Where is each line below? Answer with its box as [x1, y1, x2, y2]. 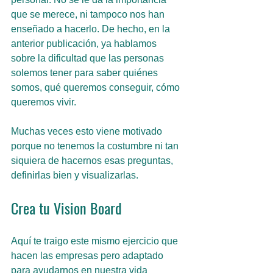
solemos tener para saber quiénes [11, 68, 160, 78]
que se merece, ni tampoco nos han [11, 9, 167, 19]
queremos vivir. [11, 97, 76, 107]
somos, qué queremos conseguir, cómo [11, 82, 182, 93]
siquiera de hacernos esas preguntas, [11, 155, 175, 166]
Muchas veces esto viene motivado [11, 126, 165, 136]
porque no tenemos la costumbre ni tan [11, 141, 181, 151]
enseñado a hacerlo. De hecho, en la [11, 24, 172, 34]
